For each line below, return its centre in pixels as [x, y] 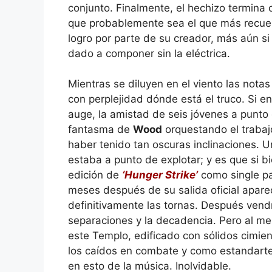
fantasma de [100, 129]
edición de [95, 175]
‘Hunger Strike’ [160, 175]
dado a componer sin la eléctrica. [149, 53]
